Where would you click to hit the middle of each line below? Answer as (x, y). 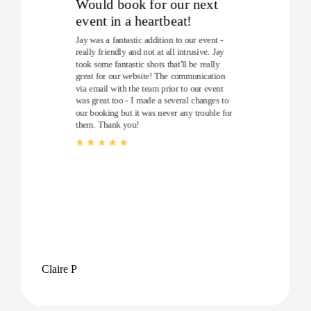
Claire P (59, 269)
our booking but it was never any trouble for (154, 112)
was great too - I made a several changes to (152, 100)
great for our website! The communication (151, 76)
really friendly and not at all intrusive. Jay (150, 52)
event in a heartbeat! (134, 20)
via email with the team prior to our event (150, 88)
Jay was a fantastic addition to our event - (150, 39)
